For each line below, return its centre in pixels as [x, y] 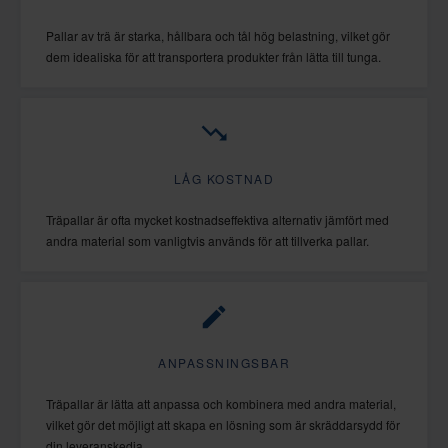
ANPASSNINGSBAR [224, 363]
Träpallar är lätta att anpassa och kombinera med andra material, [221, 404]
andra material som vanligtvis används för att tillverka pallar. [207, 241]
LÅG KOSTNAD [224, 179]
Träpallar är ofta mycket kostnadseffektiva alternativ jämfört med [217, 220]
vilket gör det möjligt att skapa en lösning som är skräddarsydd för [223, 425]
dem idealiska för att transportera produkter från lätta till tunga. [213, 57]
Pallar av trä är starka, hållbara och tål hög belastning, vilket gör [218, 36]
